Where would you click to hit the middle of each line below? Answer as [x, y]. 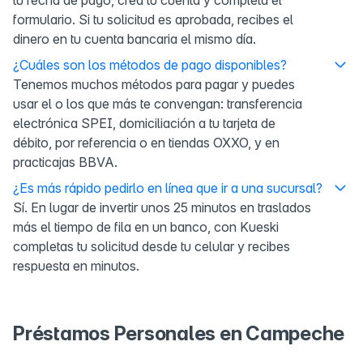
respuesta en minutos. [76, 265]
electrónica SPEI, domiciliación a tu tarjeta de [144, 123]
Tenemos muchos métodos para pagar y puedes [154, 84]
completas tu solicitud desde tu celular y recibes [152, 246]
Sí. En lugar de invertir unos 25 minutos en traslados [162, 207]
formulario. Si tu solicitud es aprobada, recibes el [153, 19]
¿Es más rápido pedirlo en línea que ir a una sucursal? [168, 188]
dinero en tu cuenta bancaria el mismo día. [135, 38]
